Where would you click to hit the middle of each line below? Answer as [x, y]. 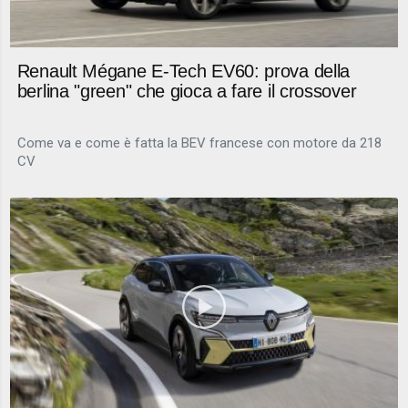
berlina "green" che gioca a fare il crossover [187, 92]
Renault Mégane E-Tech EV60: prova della [184, 71]
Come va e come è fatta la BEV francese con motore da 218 [199, 143]
